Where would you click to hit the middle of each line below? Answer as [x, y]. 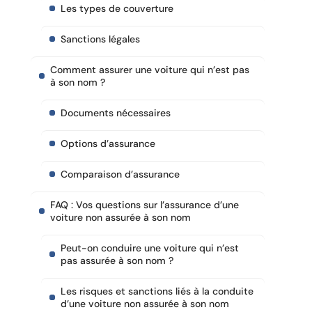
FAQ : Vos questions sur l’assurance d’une [145, 205]
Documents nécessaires [116, 113]
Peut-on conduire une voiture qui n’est [150, 248]
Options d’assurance [108, 144]
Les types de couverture [117, 9]
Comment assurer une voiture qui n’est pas [150, 70]
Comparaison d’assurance [120, 174]
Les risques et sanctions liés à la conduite [157, 291]
